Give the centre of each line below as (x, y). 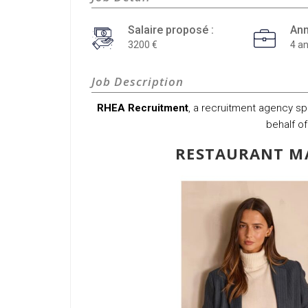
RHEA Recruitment (142, 108)
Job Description (138, 82)
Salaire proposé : (171, 30)
